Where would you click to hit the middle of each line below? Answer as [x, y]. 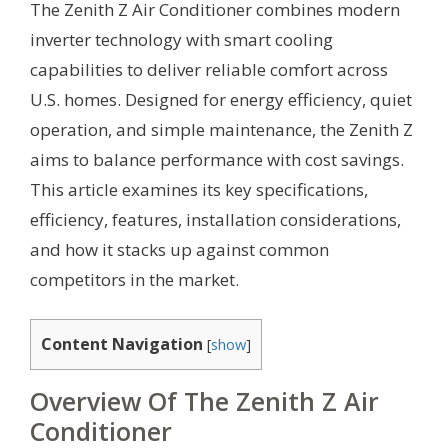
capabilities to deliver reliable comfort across [209, 70]
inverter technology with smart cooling [181, 40]
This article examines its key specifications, [199, 190]
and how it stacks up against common [179, 250]
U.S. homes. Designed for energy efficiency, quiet [221, 100]
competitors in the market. [134, 280]
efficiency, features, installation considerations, [215, 220]
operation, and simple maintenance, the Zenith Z [221, 130]
